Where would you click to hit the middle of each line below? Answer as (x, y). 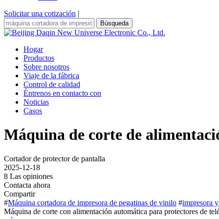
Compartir (20, 194)
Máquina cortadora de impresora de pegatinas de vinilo (92, 202)
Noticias (36, 102)
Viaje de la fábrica (51, 76)
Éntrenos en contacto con (62, 93)
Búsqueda (114, 23)
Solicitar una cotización (40, 13)
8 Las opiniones (28, 176)
